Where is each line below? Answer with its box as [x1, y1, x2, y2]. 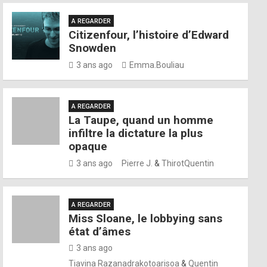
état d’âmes [69, 225, 131, 238]
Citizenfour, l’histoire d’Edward [69, 28, 229, 42]
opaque [69, 139, 108, 153]
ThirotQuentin [162, 159, 215, 168]
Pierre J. [122, 159, 153, 168]
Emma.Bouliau [129, 60, 185, 70]
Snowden [69, 41, 117, 55]
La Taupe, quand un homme [69, 113, 214, 127]
